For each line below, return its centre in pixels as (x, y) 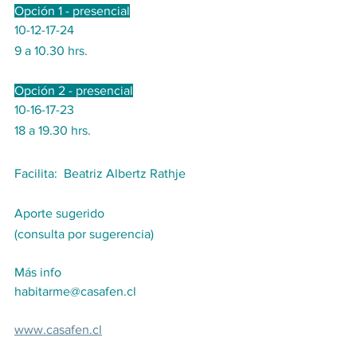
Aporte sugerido (61, 213)
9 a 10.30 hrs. (51, 51)
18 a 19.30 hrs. (53, 130)
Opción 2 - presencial (74, 90)
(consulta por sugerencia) (84, 234)
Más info (38, 272)
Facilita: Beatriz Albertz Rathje (100, 173)
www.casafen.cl (58, 330)
